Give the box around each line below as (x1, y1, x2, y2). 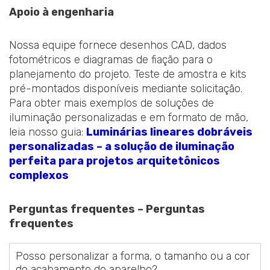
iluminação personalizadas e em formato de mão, (9, 111, 248, 125)
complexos (9, 169, 69, 183)
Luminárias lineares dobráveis (86, 125, 253, 139)
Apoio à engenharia (9, 5, 114, 19)
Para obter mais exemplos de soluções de (9, 96, 214, 110)
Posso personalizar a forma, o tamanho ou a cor (16, 249, 250, 263)
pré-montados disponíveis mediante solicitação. (9, 82, 242, 96)
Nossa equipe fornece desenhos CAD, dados (9, 39, 227, 52)
